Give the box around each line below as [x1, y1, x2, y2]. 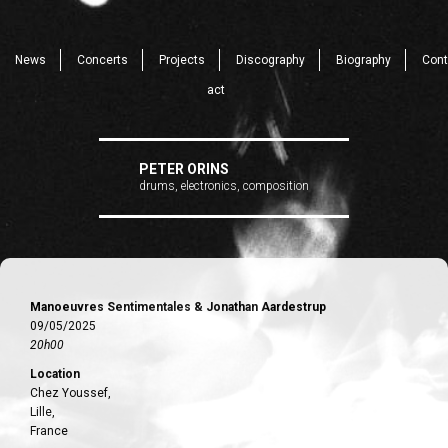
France [30, 424, 68, 438]
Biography [335, 53, 391, 67]
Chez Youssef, [30, 386, 111, 400]
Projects [158, 53, 205, 67]
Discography [235, 53, 305, 67]
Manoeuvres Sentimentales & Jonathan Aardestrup [30, 300, 326, 314]
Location [30, 367, 80, 381]
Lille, [30, 405, 55, 419]
